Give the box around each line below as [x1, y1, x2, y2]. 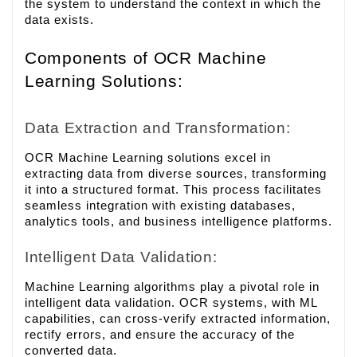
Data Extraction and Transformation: [25, 120, 291, 137]
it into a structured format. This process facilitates [25, 183, 322, 197]
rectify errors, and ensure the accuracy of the [25, 328, 295, 342]
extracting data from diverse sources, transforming [25, 167, 327, 181]
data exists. [25, 13, 94, 26]
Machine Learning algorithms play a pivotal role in [25, 280, 320, 294]
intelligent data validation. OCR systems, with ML [25, 296, 317, 310]
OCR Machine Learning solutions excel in [25, 151, 271, 165]
